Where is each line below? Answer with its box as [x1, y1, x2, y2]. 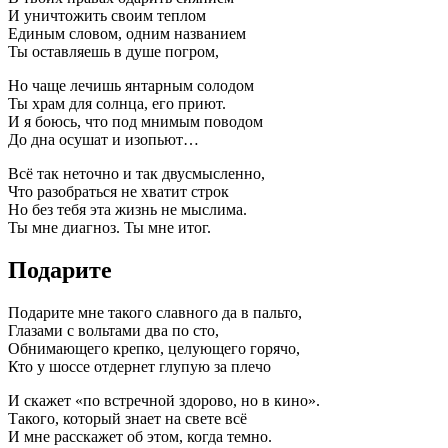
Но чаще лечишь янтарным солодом [8, 76, 254, 94]
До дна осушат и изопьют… [8, 130, 199, 148]
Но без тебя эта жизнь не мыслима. [8, 200, 247, 218]
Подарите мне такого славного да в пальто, [8, 303, 302, 321]
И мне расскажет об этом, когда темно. [8, 427, 272, 445]
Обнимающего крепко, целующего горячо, [8, 339, 300, 357]
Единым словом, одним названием [8, 24, 246, 42]
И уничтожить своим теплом [8, 6, 206, 24]
